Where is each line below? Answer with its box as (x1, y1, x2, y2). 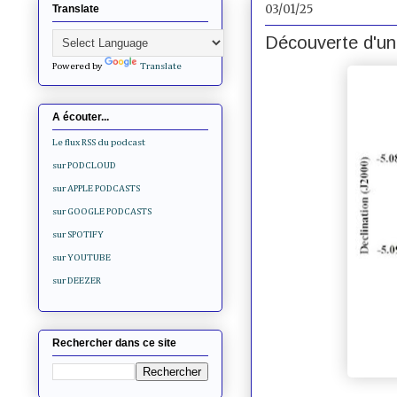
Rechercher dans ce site (52, 337, 176, 350)
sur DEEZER (52, 276, 101, 286)
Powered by (52, 60, 105, 71)
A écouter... (52, 111, 109, 124)
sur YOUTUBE (52, 253, 111, 263)
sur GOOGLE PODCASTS (52, 206, 152, 217)
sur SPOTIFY (52, 230, 104, 240)
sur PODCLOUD (52, 160, 116, 171)
